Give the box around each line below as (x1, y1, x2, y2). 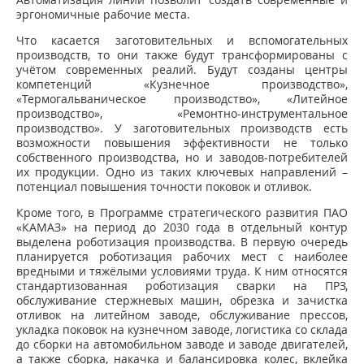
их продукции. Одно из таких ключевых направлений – (16, 164, 348, 180)
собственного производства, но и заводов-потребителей (16, 149, 348, 165)
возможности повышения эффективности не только (16, 135, 348, 150)
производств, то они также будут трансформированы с (16, 47, 348, 63)
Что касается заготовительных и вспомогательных (16, 32, 348, 48)
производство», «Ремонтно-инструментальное (16, 106, 348, 121)
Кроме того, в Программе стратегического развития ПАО (16, 205, 348, 220)
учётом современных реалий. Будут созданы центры (16, 62, 348, 77)
